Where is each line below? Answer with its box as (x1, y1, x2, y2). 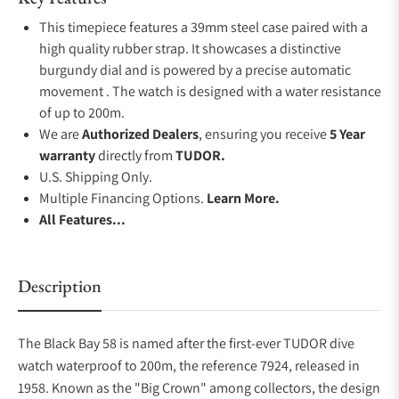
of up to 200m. (39, 103, 125, 122)
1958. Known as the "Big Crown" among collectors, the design (18, 379, 380, 397)
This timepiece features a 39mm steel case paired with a (39, 18, 368, 37)
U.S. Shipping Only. (39, 167, 152, 186)
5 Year (330, 125, 365, 143)
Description (18, 274, 102, 297)
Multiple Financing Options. (39, 189, 207, 208)
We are (39, 125, 82, 143)
